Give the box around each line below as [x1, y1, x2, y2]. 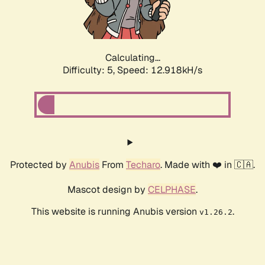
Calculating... [105, 51, 160, 64]
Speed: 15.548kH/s [117, 64, 202, 77]
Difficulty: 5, [63, 64, 117, 77]
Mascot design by [67, 183, 148, 196]
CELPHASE [148, 183, 196, 196]
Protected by [10, 159, 69, 172]
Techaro [126, 159, 160, 172]
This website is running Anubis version [31, 205, 199, 218]
